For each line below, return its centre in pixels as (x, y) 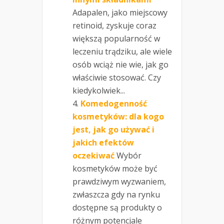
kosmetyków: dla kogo (118, 117)
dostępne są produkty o (117, 208)
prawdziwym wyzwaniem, (119, 182)
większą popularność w (116, 39)
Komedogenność (114, 104)
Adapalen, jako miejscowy (120, 13)
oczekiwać (93, 156)
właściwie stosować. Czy (117, 78)
